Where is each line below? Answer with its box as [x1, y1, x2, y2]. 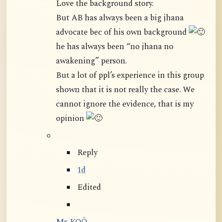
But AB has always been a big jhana [56, 11, 184, 24]
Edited [77, 181, 101, 194]
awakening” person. [56, 55, 127, 67]
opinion [56, 112, 86, 125]
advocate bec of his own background [56, 26, 189, 39]
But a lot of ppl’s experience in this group [56, 69, 71, 82]
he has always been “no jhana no [56, 40, 173, 53]
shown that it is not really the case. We [56, 83, 164, 96]
